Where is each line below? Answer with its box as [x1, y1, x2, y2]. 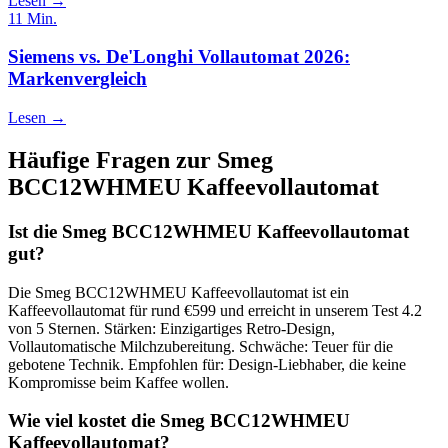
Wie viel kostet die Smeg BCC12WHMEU [8, 410, 350, 432]
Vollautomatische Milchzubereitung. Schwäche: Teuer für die [8, 337, 393, 355]
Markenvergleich [8, 68, 147, 90]
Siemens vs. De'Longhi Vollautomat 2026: [8, 46, 350, 68]
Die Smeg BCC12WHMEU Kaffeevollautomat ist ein [8, 283, 349, 301]
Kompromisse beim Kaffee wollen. [8, 373, 229, 391]
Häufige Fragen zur [8, 147, 217, 174]
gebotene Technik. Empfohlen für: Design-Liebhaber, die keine [8, 355, 406, 373]
